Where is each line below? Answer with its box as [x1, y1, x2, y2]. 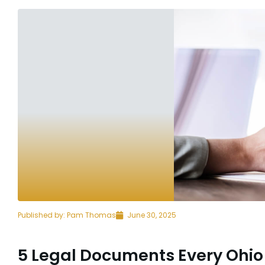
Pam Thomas [65, 210, 116, 220]
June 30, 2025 [127, 210, 176, 220]
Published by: [18, 210, 65, 220]
